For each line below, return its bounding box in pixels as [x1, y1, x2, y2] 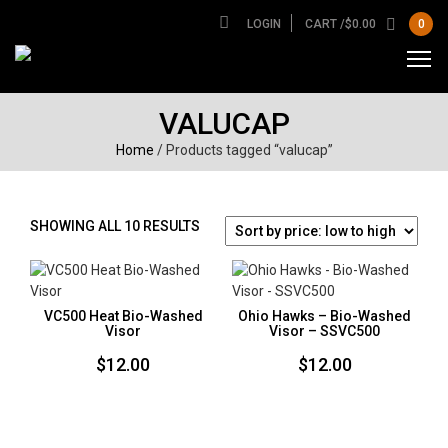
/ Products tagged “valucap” [153, 142, 333, 158]
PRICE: [199, 259, 242, 275]
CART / [305, 17, 345, 31]
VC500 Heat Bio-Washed [43, 308, 203, 324]
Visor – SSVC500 [269, 323, 381, 339]
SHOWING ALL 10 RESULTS [30, 218, 200, 234]
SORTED [199, 217, 252, 233]
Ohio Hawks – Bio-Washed [238, 308, 412, 324]
